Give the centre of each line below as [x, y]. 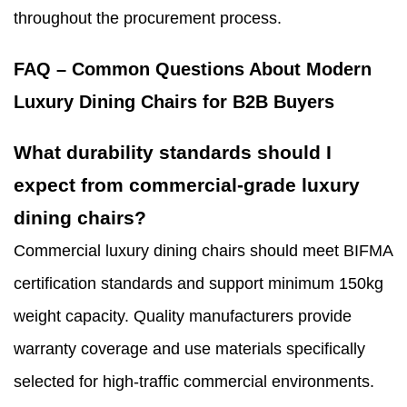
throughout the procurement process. [148, 19]
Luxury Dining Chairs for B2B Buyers [174, 102]
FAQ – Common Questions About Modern [193, 69]
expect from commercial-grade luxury [187, 185]
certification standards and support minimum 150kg [199, 284]
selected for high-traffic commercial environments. [194, 382]
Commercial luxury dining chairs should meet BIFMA [203, 251]
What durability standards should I [173, 153]
